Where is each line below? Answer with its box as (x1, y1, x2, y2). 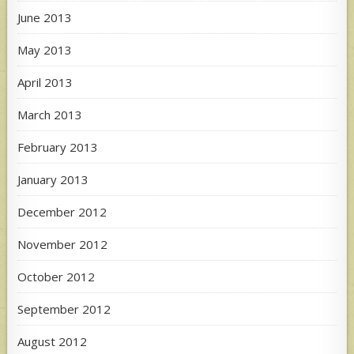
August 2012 (17, 333, 88, 349)
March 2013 (17, 106, 83, 122)
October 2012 (17, 268, 96, 284)
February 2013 (17, 138, 99, 155)
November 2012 (17, 235, 108, 252)
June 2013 (17, 9, 73, 25)
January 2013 (17, 171, 89, 187)
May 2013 (17, 41, 73, 58)
